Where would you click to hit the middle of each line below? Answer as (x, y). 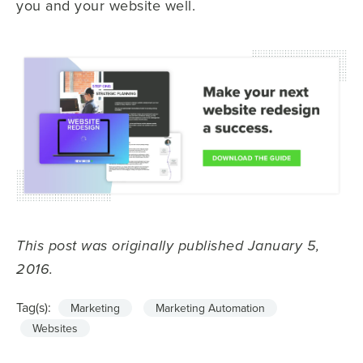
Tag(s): (34, 307)
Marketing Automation (210, 307)
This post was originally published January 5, (168, 246)
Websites (55, 328)
